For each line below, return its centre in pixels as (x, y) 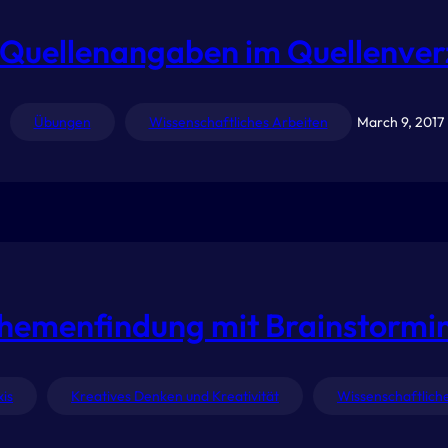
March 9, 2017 (400, 122)
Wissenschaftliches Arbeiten (238, 122)
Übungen (62, 122)
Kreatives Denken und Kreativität (175, 396)
